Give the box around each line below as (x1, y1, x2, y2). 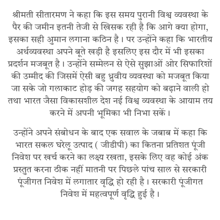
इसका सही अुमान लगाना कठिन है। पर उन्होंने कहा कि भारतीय (8, 35, 212, 45)
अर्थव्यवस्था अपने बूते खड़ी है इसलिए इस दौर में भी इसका (16, 48, 204, 57)
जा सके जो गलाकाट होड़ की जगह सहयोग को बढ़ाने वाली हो (11, 84, 209, 94)
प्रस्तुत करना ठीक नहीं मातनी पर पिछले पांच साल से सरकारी (13, 165, 207, 175)
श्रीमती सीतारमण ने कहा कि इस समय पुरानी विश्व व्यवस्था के (12, 11, 208, 20)
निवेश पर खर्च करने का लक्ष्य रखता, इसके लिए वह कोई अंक (12, 153, 208, 163)
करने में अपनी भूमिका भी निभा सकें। (50, 109, 170, 118)
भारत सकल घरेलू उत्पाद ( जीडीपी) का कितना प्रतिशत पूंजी (15, 141, 205, 150)
